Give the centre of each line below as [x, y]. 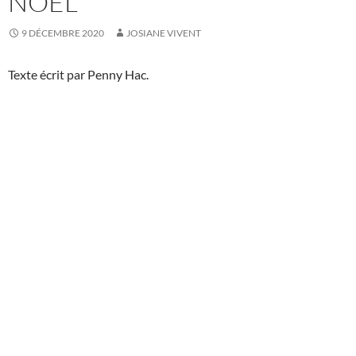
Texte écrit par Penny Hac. [78, 75]
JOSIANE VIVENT [164, 33]
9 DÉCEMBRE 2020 [63, 33]
